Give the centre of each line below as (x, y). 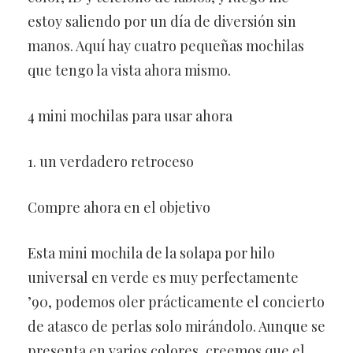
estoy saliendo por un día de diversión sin (162, 21)
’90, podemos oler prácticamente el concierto (176, 302)
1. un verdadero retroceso (111, 162)
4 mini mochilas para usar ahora (130, 116)
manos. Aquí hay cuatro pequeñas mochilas (166, 46)
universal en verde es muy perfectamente (163, 277)
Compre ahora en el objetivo (119, 207)
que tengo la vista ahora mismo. (129, 70)
